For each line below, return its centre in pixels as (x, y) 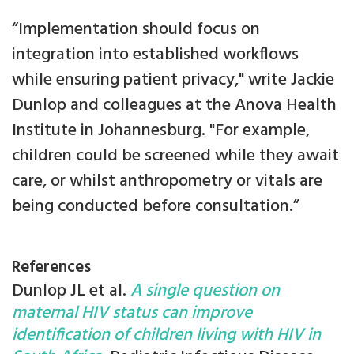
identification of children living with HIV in (166, 336)
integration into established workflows (155, 55)
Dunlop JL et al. (71, 292)
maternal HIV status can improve (132, 314)
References (51, 268)
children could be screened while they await (175, 156)
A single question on (205, 292)
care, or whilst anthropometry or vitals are (167, 182)
